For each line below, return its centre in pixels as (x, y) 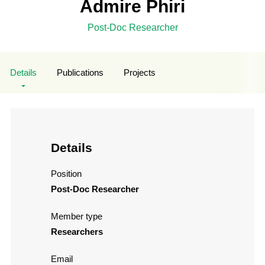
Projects (140, 73)
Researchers (77, 232)
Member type (76, 216)
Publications (80, 73)
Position (66, 174)
